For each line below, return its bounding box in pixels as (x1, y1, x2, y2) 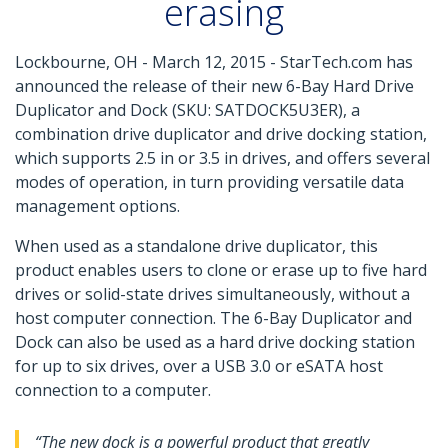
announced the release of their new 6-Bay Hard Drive (15, 75, 414, 98)
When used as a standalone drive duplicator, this (15, 235, 378, 258)
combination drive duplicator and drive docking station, (15, 123, 427, 146)
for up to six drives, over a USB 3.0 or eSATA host (15, 355, 383, 378)
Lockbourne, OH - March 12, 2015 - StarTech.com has (15, 51, 413, 74)
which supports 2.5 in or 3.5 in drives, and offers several (15, 147, 430, 170)
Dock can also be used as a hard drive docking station (15, 331, 415, 354)
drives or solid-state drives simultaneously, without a (15, 283, 410, 306)
